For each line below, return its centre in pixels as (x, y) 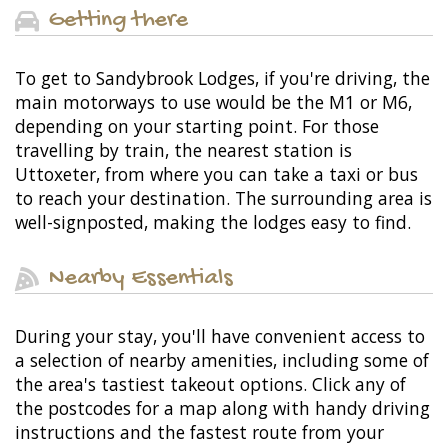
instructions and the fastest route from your (199, 432)
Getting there (118, 21)
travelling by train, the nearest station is (183, 150)
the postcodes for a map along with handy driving (222, 408)
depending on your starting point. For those (197, 126)
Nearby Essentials (141, 279)
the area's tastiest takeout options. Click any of (210, 384)
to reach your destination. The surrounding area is (223, 198)
